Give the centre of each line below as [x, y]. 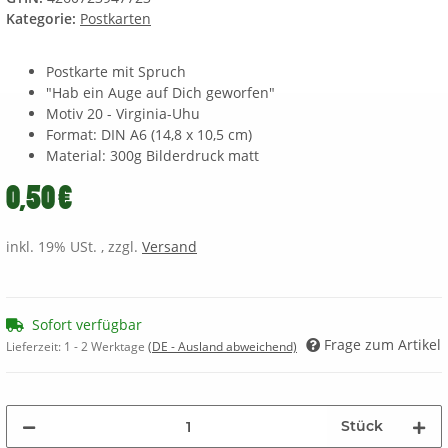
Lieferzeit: [35, 347]
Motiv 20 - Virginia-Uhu [123, 114]
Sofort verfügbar [87, 325]
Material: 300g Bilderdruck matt [152, 156]
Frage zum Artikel [382, 345]
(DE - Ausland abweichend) [222, 347]
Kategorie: [43, 19]
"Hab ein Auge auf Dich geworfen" [160, 93]
